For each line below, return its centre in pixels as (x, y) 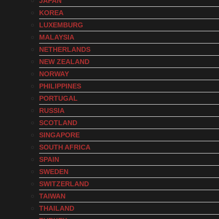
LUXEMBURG (61, 25)
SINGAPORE (59, 135)
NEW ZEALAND (64, 62)
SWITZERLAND (64, 184)
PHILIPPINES (60, 86)
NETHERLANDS (65, 49)
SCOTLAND (58, 123)
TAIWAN (52, 196)
